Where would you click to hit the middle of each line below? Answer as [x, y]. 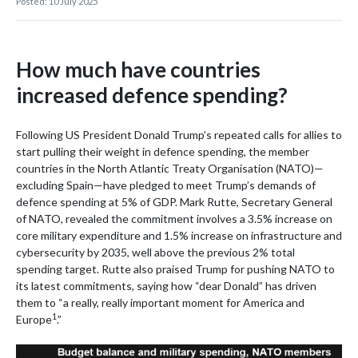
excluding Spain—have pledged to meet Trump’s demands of [166, 185]
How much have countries [138, 70]
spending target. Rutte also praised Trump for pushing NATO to [175, 269]
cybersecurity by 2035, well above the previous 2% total [155, 253]
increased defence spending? [152, 95]
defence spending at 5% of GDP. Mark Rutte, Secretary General [174, 202]
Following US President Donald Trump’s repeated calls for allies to [179, 135]
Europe [34, 320]
